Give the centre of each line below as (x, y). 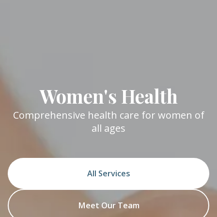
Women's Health (108, 96)
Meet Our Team (108, 205)
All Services (108, 173)
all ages (108, 128)
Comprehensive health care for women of (108, 115)
